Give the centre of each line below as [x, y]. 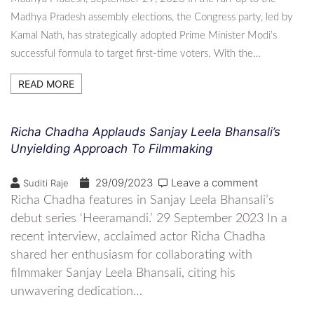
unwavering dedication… [76, 291]
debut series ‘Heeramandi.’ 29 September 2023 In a [149, 218]
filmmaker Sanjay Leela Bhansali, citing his [123, 273]
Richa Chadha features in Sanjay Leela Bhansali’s [142, 200]
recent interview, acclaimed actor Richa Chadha [138, 237]
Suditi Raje [46, 183]
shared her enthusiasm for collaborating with [131, 255]
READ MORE [46, 83]
